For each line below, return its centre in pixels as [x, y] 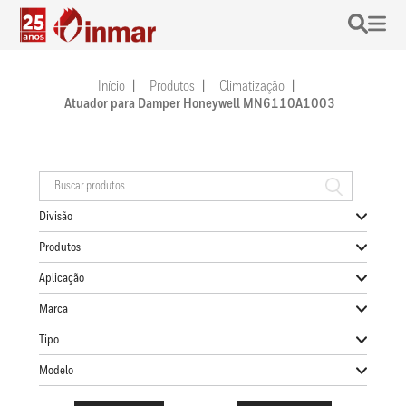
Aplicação [61, 278]
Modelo [56, 370]
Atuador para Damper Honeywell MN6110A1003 [199, 105]
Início [111, 87]
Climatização [251, 87]
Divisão [55, 216]
